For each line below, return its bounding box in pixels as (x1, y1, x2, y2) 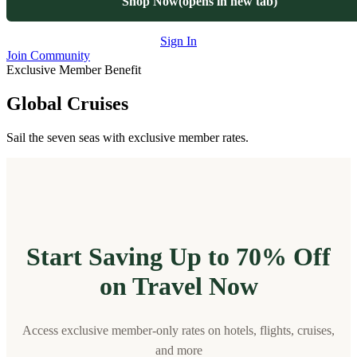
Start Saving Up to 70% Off (26, 242, 331, 272)
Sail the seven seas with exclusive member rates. (6, 130, 249, 144)
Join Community (6, 48, 90, 62)
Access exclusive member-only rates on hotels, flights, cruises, (22, 324, 335, 338)
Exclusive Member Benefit (6, 62, 141, 76)
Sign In (160, 33, 197, 48)
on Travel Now (99, 272, 258, 301)
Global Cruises (6, 92, 128, 114)
